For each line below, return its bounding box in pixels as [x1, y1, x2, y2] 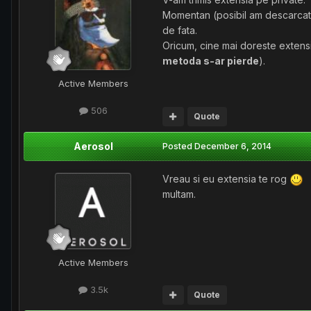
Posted [162, 140, 194, 151]
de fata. [162, 24, 197, 37]
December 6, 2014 [194, 140, 271, 151]
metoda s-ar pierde [162, 55, 259, 67]
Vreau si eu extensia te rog [162, 172, 289, 185]
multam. [162, 187, 196, 200]
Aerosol [73, 140, 113, 152]
